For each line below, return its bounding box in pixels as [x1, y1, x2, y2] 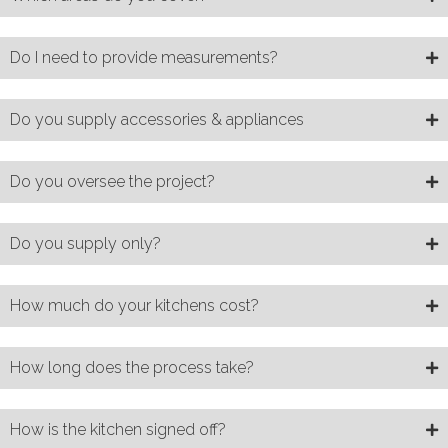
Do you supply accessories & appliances [10, 109, 304, 129]
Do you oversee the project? [10, 171, 215, 191]
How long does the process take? [10, 357, 254, 377]
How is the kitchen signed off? [10, 419, 226, 439]
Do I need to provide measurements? [10, 47, 278, 67]
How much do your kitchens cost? [10, 295, 259, 315]
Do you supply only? [10, 233, 161, 253]
